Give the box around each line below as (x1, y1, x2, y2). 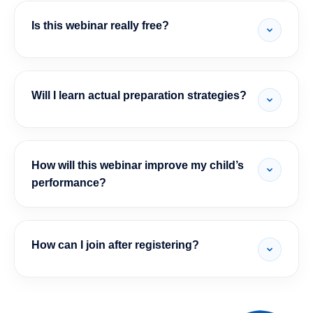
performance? (31, 177, 106, 189)
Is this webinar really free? (31, 20, 169, 31)
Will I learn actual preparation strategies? (31, 89, 247, 101)
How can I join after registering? (31, 239, 199, 251)
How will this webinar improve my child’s (31, 159, 244, 171)
